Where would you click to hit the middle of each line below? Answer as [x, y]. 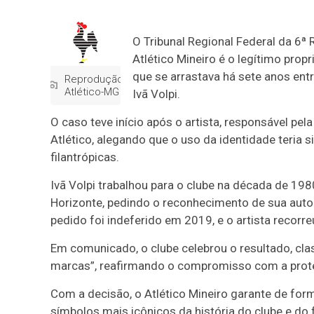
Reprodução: [95, 80]
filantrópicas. [85, 157]
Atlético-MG [92, 92]
